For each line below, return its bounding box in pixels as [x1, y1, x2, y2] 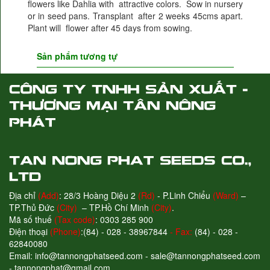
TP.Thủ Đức [9, 201, 57, 213]
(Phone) [50, 225, 81, 237]
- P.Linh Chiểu [155, 189, 213, 201]
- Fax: [168, 225, 195, 237]
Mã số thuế [9, 213, 54, 225]
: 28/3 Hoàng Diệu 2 [59, 189, 138, 201]
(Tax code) [54, 213, 95, 225]
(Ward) [213, 189, 239, 201]
